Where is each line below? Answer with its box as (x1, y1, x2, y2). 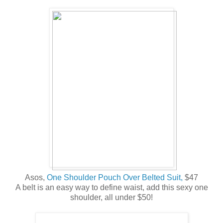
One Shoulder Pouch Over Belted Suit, (47, 173, 183, 182)
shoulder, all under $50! (70, 193, 153, 202)
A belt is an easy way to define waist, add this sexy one (15, 183, 208, 192)
